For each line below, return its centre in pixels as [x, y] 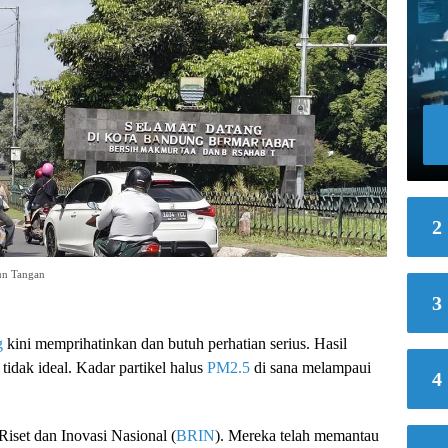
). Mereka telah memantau [297, 435]
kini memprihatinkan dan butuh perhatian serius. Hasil [175, 343]
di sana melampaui [310, 367]
